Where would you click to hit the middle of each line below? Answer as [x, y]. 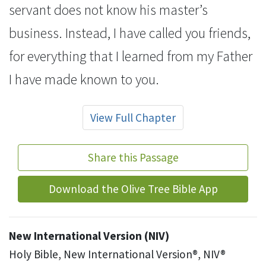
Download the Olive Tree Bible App [133, 189]
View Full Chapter [133, 117]
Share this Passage [133, 157]
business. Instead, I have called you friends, [130, 33]
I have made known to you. [84, 79]
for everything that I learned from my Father [131, 56]
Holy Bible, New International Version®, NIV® [117, 254]
